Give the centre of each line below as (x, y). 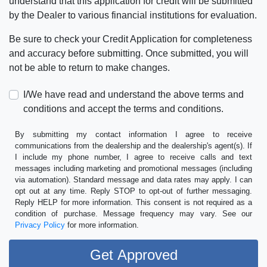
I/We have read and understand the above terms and (133, 95)
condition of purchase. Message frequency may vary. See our (133, 214)
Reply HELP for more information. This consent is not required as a (133, 203)
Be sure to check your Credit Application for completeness (131, 39)
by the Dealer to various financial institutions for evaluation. (133, 15)
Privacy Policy (40, 225)
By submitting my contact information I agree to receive (133, 135)
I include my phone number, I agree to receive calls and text (133, 157)
